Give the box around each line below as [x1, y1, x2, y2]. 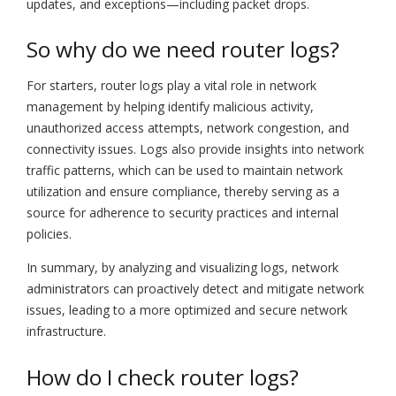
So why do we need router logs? [27, 34, 339, 65]
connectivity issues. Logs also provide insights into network [27, 141, 364, 158]
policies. [27, 225, 72, 243]
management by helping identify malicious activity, [27, 98, 314, 116]
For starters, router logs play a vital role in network [27, 77, 316, 95]
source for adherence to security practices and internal [27, 204, 339, 222]
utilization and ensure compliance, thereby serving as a [27, 183, 339, 201]
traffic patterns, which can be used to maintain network [27, 162, 343, 179]
